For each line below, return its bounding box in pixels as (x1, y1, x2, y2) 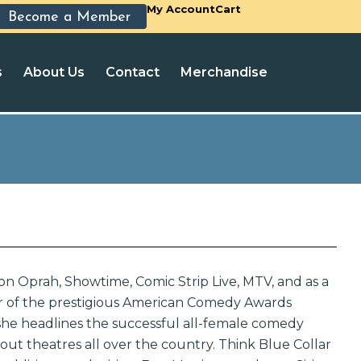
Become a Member (8, 10, 131, 25)
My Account (147, 2, 215, 15)
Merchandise (180, 64, 268, 80)
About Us (23, 64, 85, 80)
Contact (106, 64, 160, 80)
